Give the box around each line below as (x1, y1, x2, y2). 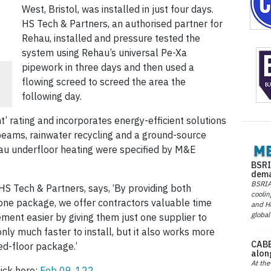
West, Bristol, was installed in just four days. (22, 3, 214, 16)
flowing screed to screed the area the (22, 76, 186, 88)
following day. (22, 90, 82, 103)
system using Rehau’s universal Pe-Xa (22, 47, 187, 59)
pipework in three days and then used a (22, 61, 194, 74)
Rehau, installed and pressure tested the (22, 32, 200, 45)
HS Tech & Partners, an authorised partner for (22, 18, 223, 30)
